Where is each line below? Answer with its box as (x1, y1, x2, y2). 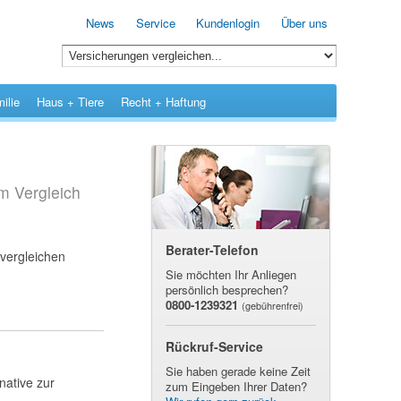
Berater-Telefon (165, 241, 259, 259)
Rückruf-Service (165, 337, 263, 355)
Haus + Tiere (37, 93, 105, 111)
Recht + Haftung (121, 93, 207, 111)
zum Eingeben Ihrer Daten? (165, 377, 307, 395)
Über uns (281, 14, 328, 31)
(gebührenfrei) (241, 297, 303, 312)
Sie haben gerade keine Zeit (165, 362, 311, 380)
